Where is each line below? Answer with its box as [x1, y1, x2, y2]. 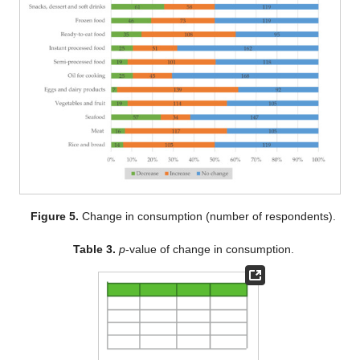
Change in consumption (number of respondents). [79, 209, 337, 223]
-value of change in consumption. [125, 242, 294, 256]
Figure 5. [31, 209, 80, 223]
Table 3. [72, 242, 116, 256]
